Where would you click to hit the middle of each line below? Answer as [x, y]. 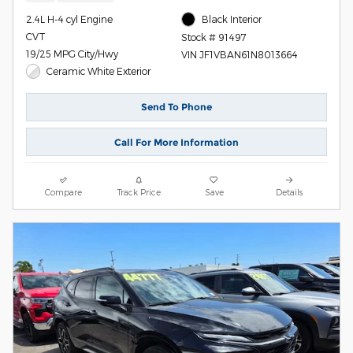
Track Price [139, 192]
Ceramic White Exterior [99, 71]
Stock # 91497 [214, 37]
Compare [64, 192]
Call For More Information [176, 142]
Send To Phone [176, 107]
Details [290, 192]
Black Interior [232, 19]
